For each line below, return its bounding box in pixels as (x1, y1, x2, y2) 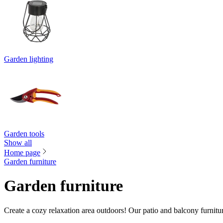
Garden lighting (4, 54, 53, 63)
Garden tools (4, 129, 44, 138)
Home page (4, 148, 40, 157)
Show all (4, 138, 32, 147)
